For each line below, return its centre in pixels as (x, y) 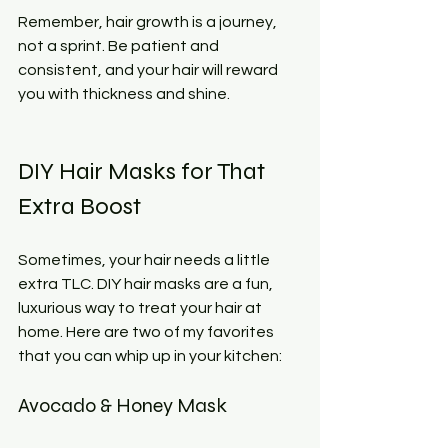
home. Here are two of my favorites (147, 331)
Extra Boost (79, 206)
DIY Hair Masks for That (144, 171)
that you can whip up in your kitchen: (150, 355)
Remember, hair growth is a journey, (149, 21)
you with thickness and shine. (124, 93)
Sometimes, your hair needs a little (145, 259)
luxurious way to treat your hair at (141, 307)
